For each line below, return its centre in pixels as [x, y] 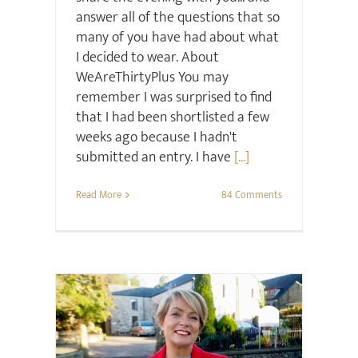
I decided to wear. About [147, 58]
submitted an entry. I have [155, 158]
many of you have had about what [177, 38]
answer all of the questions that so [177, 18]
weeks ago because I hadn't [156, 138]
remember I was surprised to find [173, 98]
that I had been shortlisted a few [172, 118]
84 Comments [252, 195]
